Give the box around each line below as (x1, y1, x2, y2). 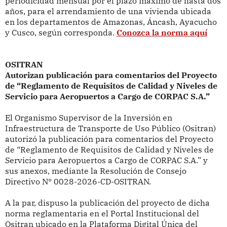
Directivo (5, 176, 42, 187)
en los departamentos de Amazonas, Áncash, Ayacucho (5, 17, 217, 27)
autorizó (5, 134, 37, 144)
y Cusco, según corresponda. (5, 27, 117, 38)
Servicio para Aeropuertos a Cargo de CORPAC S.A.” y (5, 155, 208, 166)
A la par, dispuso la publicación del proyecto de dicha (5, 198, 210, 208)
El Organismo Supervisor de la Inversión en (5, 112, 172, 123)
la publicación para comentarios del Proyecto (36, 134, 213, 144)
